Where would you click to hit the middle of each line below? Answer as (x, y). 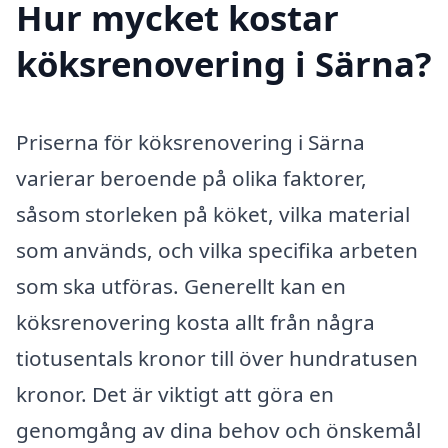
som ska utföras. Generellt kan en (181, 286)
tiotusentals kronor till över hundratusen (217, 358)
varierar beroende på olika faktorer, (191, 178)
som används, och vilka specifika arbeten (217, 250)
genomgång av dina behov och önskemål (218, 430)
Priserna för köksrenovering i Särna (190, 142)
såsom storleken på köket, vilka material (213, 214)
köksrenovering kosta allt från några (195, 322)
